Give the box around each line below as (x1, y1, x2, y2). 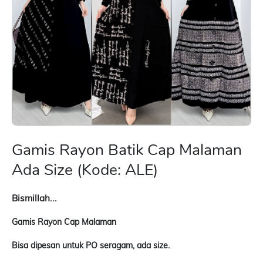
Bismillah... (12, 193, 57, 204)
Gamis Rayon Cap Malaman (12, 217, 116, 228)
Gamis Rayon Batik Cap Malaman (12, 139, 242, 161)
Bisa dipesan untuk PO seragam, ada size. (12, 240, 170, 251)
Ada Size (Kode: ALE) (12, 159, 158, 181)
